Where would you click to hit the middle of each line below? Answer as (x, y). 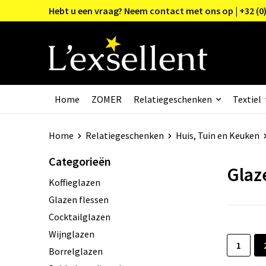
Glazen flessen (78, 199)
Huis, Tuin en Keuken (217, 135)
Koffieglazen (74, 182)
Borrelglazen (75, 251)
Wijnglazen (71, 234)
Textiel (247, 99)
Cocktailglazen (79, 216)
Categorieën (80, 161)
